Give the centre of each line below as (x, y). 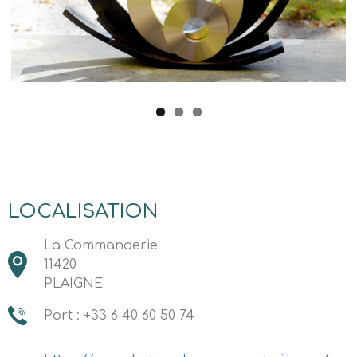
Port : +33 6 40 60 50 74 (119, 316)
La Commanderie (101, 245)
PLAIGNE (73, 284)
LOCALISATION (83, 212)
